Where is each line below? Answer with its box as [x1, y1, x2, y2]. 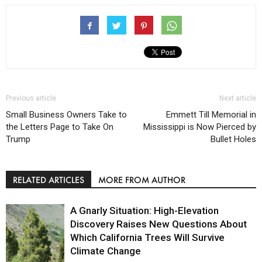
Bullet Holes [211, 133, 256, 144]
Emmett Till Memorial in [166, 109, 256, 120]
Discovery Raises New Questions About [70, 218, 247, 230]
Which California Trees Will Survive [70, 231, 225, 243]
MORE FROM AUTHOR [98, 174, 185, 185]
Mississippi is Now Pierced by [143, 121, 256, 132]
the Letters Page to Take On [6, 121, 113, 132]
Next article [219, 94, 256, 102]
